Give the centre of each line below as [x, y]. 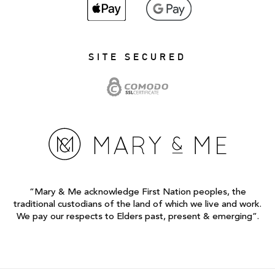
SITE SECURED [137, 57]
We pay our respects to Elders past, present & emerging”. [137, 216]
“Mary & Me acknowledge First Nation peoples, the [137, 192]
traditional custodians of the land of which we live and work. [137, 204]
